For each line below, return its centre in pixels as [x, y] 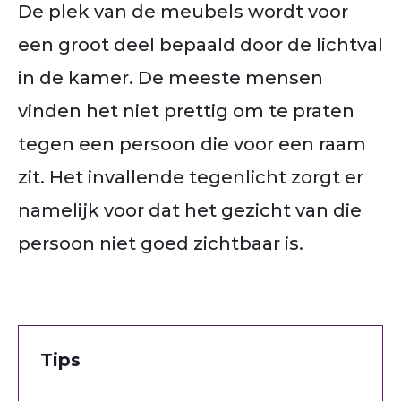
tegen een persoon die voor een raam [192, 144]
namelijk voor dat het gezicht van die [190, 210]
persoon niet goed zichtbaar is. [161, 243]
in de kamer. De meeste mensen [171, 77]
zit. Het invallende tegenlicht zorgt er [191, 177]
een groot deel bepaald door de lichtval [200, 44]
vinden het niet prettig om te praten [186, 111]
